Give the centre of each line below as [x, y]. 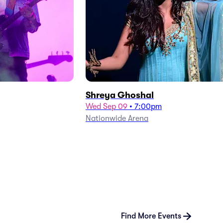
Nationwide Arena [117, 118]
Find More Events [151, 216]
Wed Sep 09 [107, 107]
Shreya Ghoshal [120, 95]
